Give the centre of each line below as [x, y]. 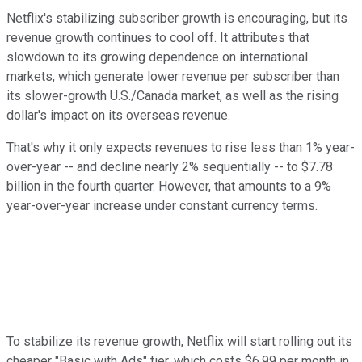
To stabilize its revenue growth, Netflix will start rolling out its [179, 341]
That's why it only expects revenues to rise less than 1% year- [181, 147]
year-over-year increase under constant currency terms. [162, 205]
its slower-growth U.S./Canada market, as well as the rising [173, 95]
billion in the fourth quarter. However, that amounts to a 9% [169, 186]
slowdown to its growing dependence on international [157, 57]
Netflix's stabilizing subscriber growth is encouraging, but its [177, 18]
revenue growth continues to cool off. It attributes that [158, 37]
